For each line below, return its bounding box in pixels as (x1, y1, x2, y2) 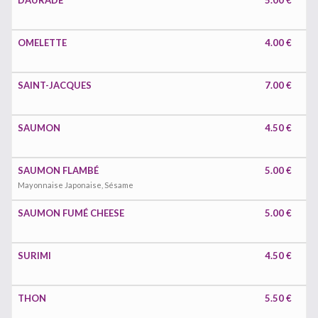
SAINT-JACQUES (18, 79, 92, 91)
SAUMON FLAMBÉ (18, 165, 99, 176)
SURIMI (18, 250, 51, 261)
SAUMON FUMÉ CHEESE (18, 207, 124, 219)
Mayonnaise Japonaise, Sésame (18, 180, 133, 190)
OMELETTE (18, 37, 67, 48)
